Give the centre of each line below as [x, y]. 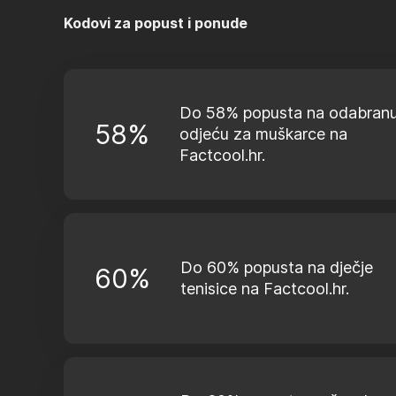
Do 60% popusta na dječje [277, 267]
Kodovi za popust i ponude [156, 23]
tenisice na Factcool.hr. [265, 289]
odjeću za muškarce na [263, 134]
